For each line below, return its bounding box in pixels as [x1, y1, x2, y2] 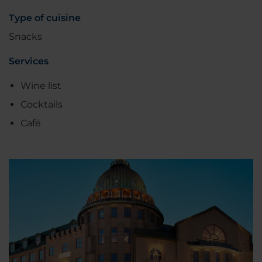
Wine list [20, 80, 61, 91]
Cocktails [20, 98, 63, 110]
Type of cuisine [9, 12, 81, 23]
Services [9, 55, 49, 67]
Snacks [9, 30, 42, 42]
